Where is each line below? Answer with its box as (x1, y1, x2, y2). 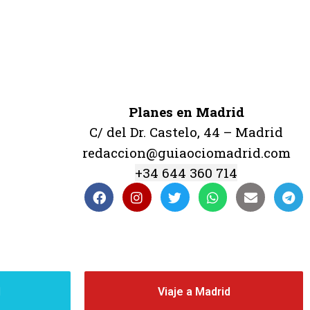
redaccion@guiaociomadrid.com (82, 143, 291, 161)
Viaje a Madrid (157, 285, 230, 299)
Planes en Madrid (128, 103, 244, 121)
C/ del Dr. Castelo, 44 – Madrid (89, 123, 284, 141)
